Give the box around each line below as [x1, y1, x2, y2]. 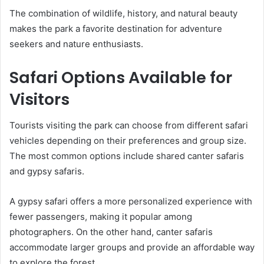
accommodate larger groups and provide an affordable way [9, 242, 255, 253]
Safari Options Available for [9, 66, 232, 88]
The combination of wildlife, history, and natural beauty [9, 7, 237, 19]
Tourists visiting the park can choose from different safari [9, 120, 248, 131]
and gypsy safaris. [9, 166, 84, 177]
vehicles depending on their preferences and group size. [9, 135, 246, 147]
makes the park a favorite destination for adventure [9, 22, 222, 34]
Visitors [9, 88, 70, 110]
